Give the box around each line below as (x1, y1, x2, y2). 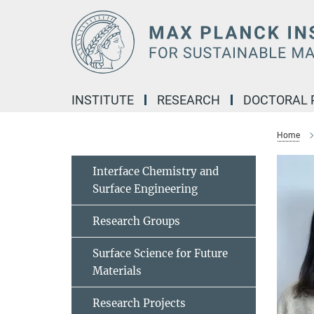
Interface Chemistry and (93, 165, 219, 178)
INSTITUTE (71, 93, 134, 107)
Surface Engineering (93, 182, 198, 196)
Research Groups (93, 214, 180, 228)
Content (4, 25, 42, 39)
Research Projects (93, 296, 186, 310)
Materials (93, 264, 142, 278)
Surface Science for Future (93, 247, 228, 260)
